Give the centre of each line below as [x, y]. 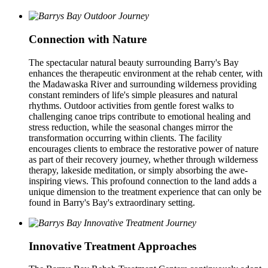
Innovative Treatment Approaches [112, 246]
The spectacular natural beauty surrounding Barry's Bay [134, 62]
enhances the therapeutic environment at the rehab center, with [146, 73]
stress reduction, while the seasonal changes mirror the [131, 127]
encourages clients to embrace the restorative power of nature [144, 148]
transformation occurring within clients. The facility [125, 138]
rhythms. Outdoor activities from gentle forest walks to [131, 105]
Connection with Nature [88, 39]
